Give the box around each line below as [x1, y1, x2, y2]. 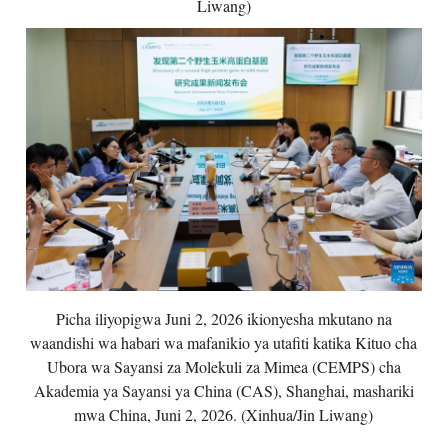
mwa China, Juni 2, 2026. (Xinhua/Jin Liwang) [74, 404, 374, 426]
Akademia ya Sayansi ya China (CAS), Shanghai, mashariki [33, 380, 414, 402]
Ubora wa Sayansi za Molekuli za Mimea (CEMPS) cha [46, 356, 401, 378]
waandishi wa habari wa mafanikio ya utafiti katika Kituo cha [30, 332, 418, 354]
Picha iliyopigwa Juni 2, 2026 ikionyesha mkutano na [55, 308, 392, 330]
